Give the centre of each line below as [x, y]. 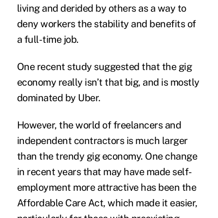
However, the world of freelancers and [99, 125]
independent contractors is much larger [102, 140]
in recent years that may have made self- [104, 172]
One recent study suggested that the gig [104, 66]
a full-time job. [48, 39]
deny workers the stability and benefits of [106, 24]
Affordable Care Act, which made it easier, [107, 203]
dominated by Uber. [59, 98]
